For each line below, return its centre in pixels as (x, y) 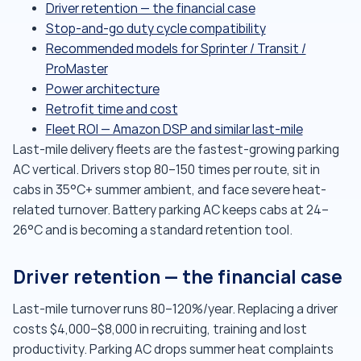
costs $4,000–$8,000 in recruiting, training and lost (160, 330)
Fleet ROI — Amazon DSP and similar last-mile (174, 129)
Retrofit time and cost (112, 109)
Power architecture (102, 89)
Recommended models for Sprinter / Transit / (176, 49)
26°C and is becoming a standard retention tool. (153, 230)
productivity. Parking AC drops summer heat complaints (173, 350)
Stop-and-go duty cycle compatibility (156, 29)
